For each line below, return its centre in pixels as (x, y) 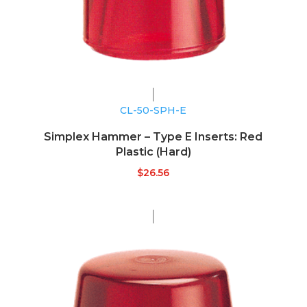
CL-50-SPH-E (153, 110)
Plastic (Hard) (153, 151)
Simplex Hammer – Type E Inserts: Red (153, 136)
